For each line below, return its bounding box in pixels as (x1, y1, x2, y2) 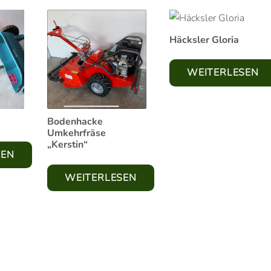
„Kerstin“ (47, 138, 88, 152)
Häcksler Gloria (169, 33, 240, 47)
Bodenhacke (47, 115, 103, 129)
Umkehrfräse (47, 126, 106, 140)
